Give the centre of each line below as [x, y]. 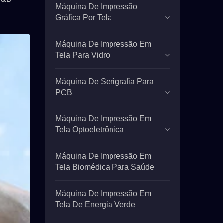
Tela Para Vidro [83, 55]
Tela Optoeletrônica [90, 130]
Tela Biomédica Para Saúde [105, 167]
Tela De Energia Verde [95, 204]
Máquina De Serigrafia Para [105, 81]
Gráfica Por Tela [84, 18]
